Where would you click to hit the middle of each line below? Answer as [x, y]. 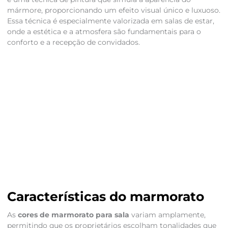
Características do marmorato [105, 197]
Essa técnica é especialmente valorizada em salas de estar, [110, 21]
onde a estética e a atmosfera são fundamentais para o [104, 32]
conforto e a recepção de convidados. [73, 42]
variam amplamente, [167, 215]
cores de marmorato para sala [73, 215]
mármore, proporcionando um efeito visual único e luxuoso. [113, 10]
